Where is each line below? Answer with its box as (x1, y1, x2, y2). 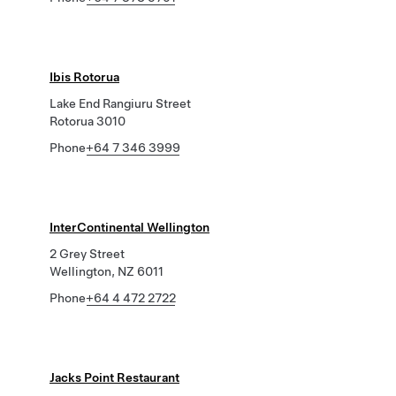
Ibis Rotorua (49, 70, 119, 84)
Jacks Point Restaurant (49, 370, 179, 385)
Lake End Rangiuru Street (49, 96, 191, 110)
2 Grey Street (49, 247, 125, 261)
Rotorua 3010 (49, 114, 126, 128)
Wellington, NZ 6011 (49, 264, 164, 278)
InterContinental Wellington (49, 220, 209, 234)
